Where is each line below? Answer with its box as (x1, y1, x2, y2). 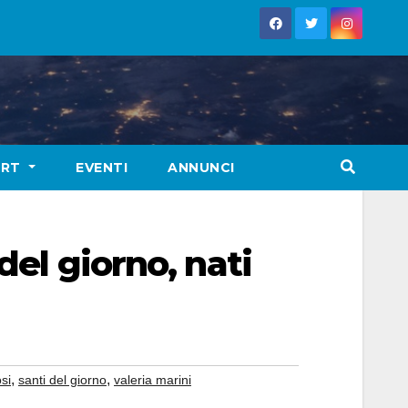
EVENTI (76, 159, 128, 176)
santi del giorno (18, 372, 107, 388)
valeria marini (114, 372, 191, 388)
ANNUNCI (168, 159, 235, 176)
